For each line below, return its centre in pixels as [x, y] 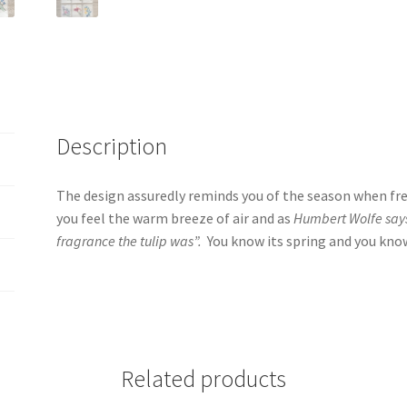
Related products [203, 378]
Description [112, 146]
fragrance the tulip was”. [129, 240]
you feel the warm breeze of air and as [175, 218]
